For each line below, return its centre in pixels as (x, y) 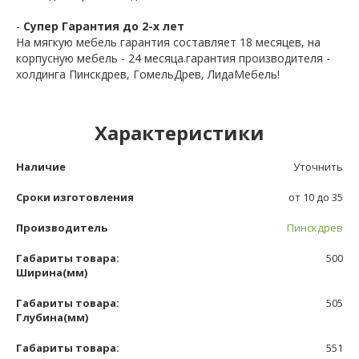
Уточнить (318, 167)
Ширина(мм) (52, 273)
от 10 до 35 (316, 198)
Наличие (41, 167)
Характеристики (179, 133)
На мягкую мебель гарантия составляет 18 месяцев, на (168, 42)
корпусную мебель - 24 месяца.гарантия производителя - (173, 58)
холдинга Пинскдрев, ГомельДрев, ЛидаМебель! (148, 75)
